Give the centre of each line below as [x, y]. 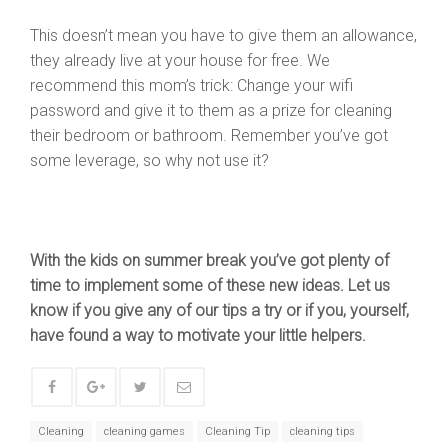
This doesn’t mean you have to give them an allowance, [223, 35]
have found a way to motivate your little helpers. [198, 335]
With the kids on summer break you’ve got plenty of [209, 260]
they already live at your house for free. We [180, 60]
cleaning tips [322, 431]
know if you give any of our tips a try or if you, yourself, [219, 310]
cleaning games [144, 431]
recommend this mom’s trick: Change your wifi [191, 85]
